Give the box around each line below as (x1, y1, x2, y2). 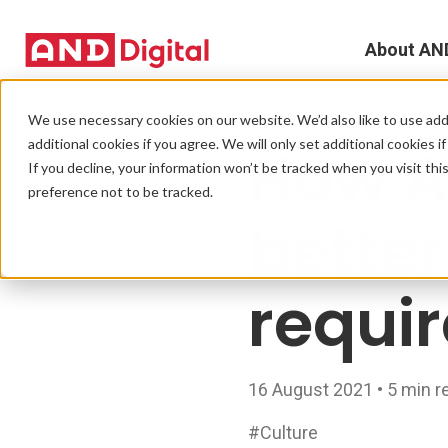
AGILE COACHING (247, 118, 383, 137)
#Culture (247, 422, 318, 443)
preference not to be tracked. (28, 183, 213, 200)
